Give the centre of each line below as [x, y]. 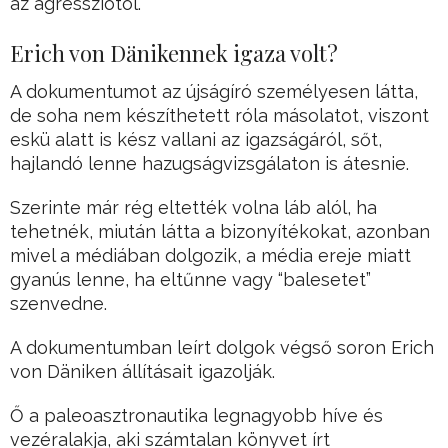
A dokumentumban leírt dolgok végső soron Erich [222, 348]
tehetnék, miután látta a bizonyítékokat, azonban [220, 232]
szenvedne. [58, 304]
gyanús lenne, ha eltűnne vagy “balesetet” [190, 280]
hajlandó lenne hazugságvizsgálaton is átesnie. [209, 164]
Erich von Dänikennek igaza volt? [174, 53]
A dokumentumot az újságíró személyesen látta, [214, 92]
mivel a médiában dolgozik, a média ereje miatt [210, 256]
